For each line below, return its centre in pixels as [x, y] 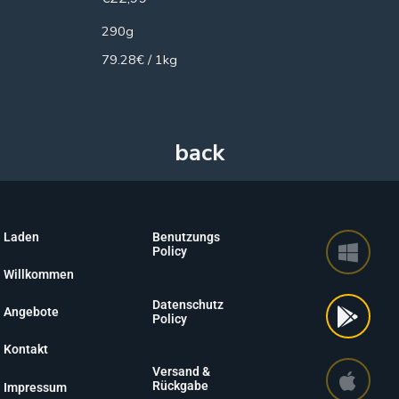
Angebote [31, 312]
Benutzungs [186, 237]
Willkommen [39, 275]
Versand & [181, 372]
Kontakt [26, 350]
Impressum [35, 387]
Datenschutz [187, 304]
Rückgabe [180, 386]
